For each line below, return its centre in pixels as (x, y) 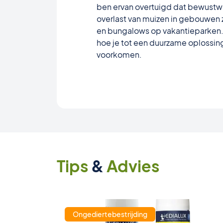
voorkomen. (119, 55)
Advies (133, 166)
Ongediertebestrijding (110, 214)
